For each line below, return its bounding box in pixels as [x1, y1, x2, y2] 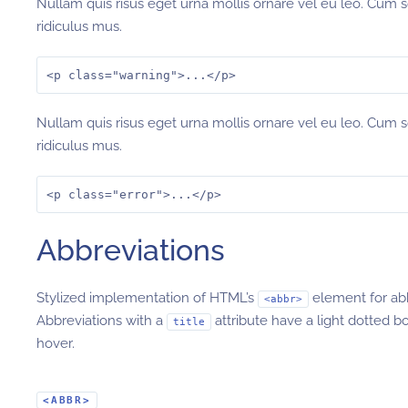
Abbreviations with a [36, 312, 167, 329]
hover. [36, 335, 75, 352]
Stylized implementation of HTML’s [36, 290, 258, 306]
